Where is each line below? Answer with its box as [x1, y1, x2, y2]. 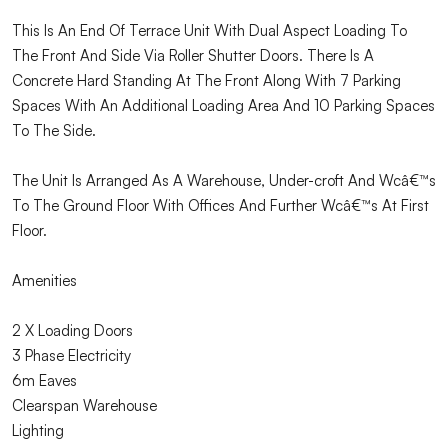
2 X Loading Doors [12, 320, 133, 340]
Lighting [12, 420, 64, 440]
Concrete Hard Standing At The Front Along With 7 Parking [12, 70, 401, 90]
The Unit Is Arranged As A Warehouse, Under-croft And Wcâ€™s [12, 170, 436, 190]
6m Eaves [12, 370, 77, 390]
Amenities [12, 270, 77, 290]
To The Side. [12, 120, 96, 140]
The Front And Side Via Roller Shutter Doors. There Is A [12, 45, 374, 65]
